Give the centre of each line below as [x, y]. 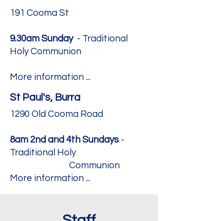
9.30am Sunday [41, 38]
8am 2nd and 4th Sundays [64, 140]
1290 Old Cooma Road [56, 114]
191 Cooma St [39, 13]
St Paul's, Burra [45, 97]
